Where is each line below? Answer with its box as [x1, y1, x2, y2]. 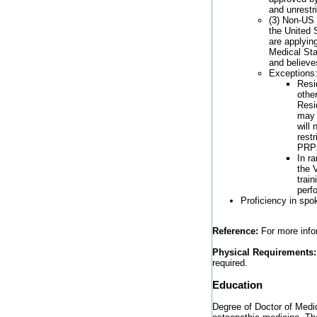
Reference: [212, 225, 258, 236]
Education [212, 279, 263, 292]
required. [212, 257, 248, 268]
